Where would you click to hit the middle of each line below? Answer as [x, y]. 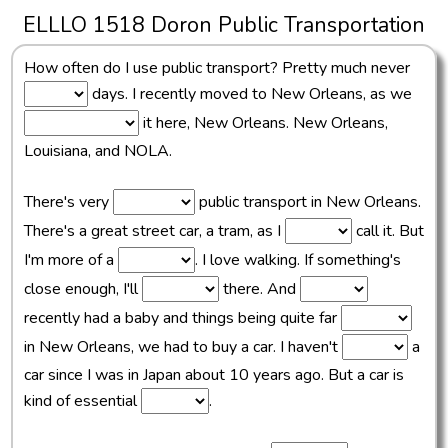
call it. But [387, 231]
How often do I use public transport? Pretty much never [216, 68]
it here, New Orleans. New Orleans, [263, 123]
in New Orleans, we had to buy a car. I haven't [182, 347]
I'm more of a [70, 260]
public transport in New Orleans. [307, 202]
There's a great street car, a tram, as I [154, 231]
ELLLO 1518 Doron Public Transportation [224, 24]
